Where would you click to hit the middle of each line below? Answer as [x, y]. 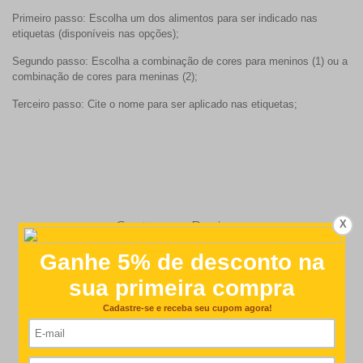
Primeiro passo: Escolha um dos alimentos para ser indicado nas [165, 19]
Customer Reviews [181, 228]
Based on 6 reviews [196, 304]
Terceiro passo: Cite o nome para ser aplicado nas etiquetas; [155, 105]
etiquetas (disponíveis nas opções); [96, 34]
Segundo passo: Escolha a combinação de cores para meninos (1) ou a [180, 62]
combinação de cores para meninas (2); [105, 77]
